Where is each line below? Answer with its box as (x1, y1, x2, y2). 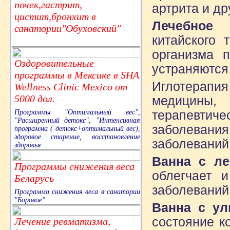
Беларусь (14, 172, 54, 184)
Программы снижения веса (14, 160, 135, 172)
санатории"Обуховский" (14, 22, 121, 34)
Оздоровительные (14, 57, 94, 69)
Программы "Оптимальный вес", (14, 108, 140, 116)
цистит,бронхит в (14, 10, 96, 22)
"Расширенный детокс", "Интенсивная (14, 116, 140, 124)
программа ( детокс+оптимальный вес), (14, 124, 140, 132)
